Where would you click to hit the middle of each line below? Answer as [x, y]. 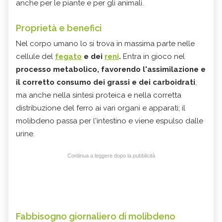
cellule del [34, 56]
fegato [68, 56]
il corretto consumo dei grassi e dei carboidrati [106, 82]
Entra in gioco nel [154, 56]
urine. [25, 134]
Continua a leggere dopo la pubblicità [111, 155]
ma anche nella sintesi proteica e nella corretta [99, 95]
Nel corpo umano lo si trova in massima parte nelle [105, 43]
